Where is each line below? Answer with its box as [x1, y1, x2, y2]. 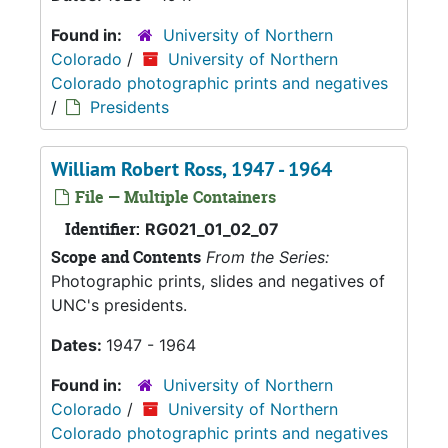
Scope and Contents [51, 246, 201, 268]
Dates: [51, 335, 106, 355]
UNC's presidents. [51, 295, 187, 315]
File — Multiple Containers [71, 186, 276, 208]
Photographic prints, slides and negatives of [51, 271, 385, 291]
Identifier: [65, 218, 140, 240]
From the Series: [206, 247, 329, 267]
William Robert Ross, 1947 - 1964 [51, 156, 332, 182]
